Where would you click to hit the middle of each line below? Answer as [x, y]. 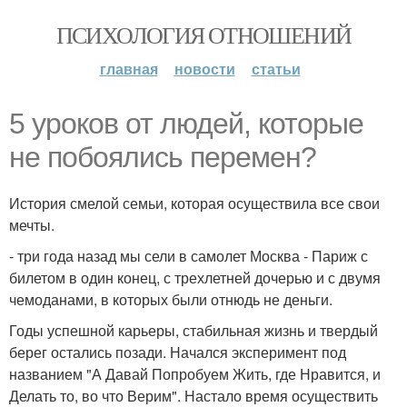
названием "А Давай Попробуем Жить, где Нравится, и [195, 374]
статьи [276, 69]
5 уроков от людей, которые [186, 124]
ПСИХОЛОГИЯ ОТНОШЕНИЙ [203, 35]
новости [204, 69]
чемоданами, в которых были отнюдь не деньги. [171, 299]
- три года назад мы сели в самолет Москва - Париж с [189, 256]
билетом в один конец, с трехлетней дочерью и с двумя [195, 278]
